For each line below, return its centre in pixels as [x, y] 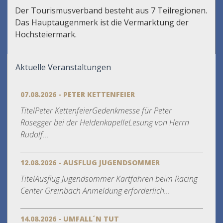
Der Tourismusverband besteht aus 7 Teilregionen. [111, 10]
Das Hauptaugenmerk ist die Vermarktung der [102, 22]
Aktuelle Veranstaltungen [63, 67]
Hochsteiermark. [47, 34]
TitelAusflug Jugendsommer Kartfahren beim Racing [109, 178]
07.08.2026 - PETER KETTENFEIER [78, 94]
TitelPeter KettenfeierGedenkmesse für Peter [96, 110]
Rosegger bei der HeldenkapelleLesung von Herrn [105, 122]
